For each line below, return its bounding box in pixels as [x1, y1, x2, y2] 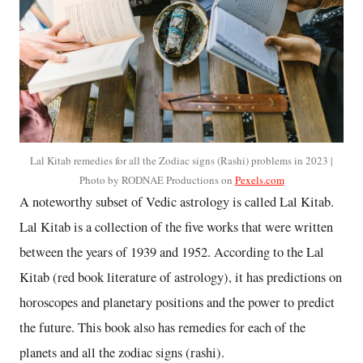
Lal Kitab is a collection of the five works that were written [19, 218, 333, 237]
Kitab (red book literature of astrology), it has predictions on [19, 268, 342, 287]
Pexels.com [234, 173, 284, 188]
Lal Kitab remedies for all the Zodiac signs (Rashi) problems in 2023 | [30, 153, 333, 169]
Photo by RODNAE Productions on [79, 173, 235, 188]
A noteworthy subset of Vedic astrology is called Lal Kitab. [19, 193, 334, 211]
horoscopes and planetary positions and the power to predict [19, 293, 335, 312]
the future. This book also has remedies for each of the [19, 318, 305, 337]
